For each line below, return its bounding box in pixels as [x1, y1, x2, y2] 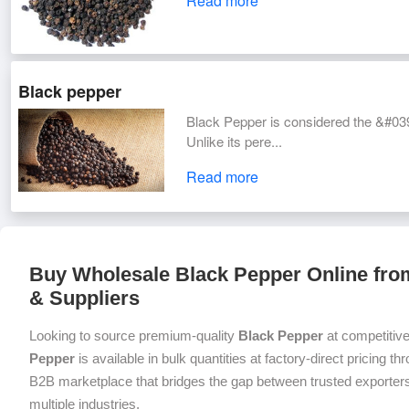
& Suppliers [29, 287, 140, 310]
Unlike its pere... [186, 131, 283, 152]
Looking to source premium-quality [29, 328, 238, 344]
